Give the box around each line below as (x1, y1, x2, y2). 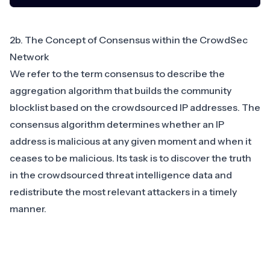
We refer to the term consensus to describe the (10, 67, 225, 80)
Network (10, 50, 49, 63)
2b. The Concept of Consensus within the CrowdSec (10, 33, 248, 46)
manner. (10, 202, 46, 215)
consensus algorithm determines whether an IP (10, 118, 224, 130)
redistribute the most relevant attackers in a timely (10, 185, 237, 198)
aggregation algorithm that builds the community (10, 84, 231, 96)
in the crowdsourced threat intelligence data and (10, 168, 232, 181)
